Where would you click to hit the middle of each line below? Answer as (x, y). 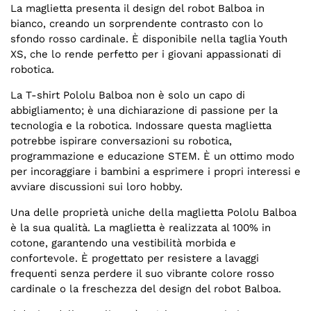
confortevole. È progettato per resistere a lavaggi (135, 259)
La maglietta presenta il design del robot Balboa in (137, 9)
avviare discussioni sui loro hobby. (96, 187)
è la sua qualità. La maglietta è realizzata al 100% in (141, 228)
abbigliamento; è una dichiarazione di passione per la (144, 111)
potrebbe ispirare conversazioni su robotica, (121, 141)
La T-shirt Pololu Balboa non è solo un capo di (128, 95)
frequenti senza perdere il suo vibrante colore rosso (142, 274)
